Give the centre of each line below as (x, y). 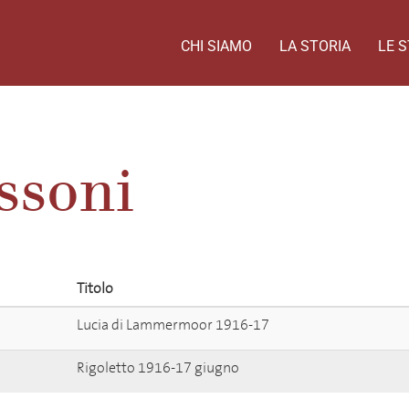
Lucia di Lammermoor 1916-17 (173, 325)
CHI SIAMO (216, 46)
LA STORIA (315, 46)
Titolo (95, 288)
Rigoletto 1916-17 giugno (158, 368)
